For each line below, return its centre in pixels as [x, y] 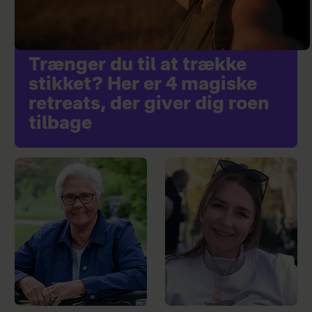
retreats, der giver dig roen [149, 105]
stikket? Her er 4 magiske [142, 85]
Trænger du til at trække [137, 66]
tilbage [60, 124]
